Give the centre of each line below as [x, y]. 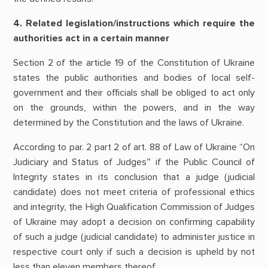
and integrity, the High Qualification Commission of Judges [134, 207]
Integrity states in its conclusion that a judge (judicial [134, 177]
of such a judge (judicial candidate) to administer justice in [134, 237]
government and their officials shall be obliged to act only [134, 93]
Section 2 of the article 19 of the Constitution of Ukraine [134, 63]
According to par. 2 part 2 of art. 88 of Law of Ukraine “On [134, 147]
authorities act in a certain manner [91, 38]
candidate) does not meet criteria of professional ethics [134, 192]
